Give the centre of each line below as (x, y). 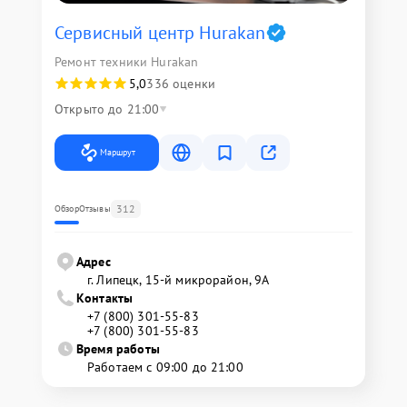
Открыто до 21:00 (107, 109)
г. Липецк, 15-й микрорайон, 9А (179, 279)
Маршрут (118, 152)
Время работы (118, 348)
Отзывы (94, 208)
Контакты (105, 298)
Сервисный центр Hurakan (160, 32)
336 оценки (181, 83)
